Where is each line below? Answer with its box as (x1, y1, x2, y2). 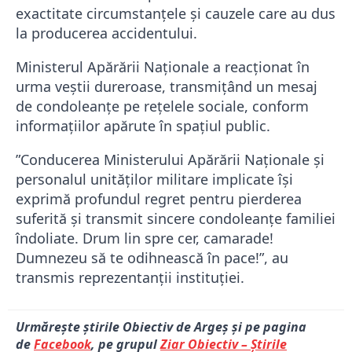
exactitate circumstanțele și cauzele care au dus (16, 4, 335, 24)
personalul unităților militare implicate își (16, 170, 293, 189)
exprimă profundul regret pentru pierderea (16, 189, 302, 209)
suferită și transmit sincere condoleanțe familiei (16, 209, 335, 229)
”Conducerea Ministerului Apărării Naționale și (16, 150, 324, 170)
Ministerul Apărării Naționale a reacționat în (16, 57, 310, 77)
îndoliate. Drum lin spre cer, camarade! (16, 229, 273, 248)
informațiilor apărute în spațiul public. (16, 116, 270, 136)
